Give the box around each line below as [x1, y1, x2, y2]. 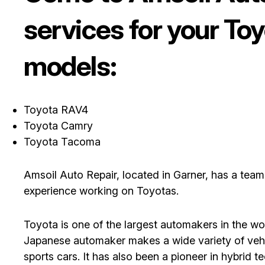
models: [24, 49, 117, 83]
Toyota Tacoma [24, 135, 101, 148]
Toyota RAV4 [24, 103, 88, 116]
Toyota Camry [24, 119, 93, 132]
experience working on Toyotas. [24, 185, 179, 198]
